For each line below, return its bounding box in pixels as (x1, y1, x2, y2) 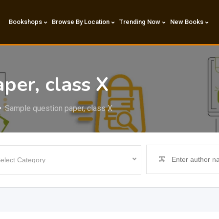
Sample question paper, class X (5, 104, 112, 113)
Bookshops (8, 18, 42, 25)
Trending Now (119, 18, 160, 25)
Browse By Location (51, 18, 109, 25)
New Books (170, 18, 203, 25)
